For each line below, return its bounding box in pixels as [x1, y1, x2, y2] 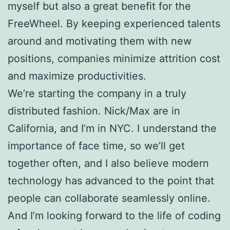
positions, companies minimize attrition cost [8, 52, 220, 65]
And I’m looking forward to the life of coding [8, 209, 221, 222]
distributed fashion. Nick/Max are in [8, 105, 180, 118]
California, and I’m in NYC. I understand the [8, 122, 217, 135]
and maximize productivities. [8, 70, 146, 83]
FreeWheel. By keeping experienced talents [8, 17, 220, 30]
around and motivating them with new [8, 35, 191, 48]
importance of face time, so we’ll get [8, 140, 185, 152]
